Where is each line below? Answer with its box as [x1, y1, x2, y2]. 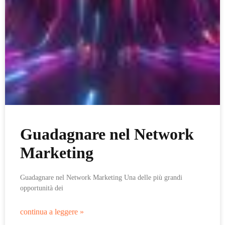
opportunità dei [20, 184, 63, 192]
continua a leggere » [20, 207, 84, 216]
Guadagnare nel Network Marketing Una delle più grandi [20, 174, 182, 181]
